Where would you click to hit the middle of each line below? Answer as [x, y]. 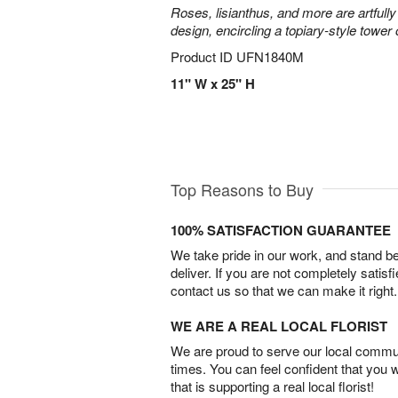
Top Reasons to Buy [242, 190]
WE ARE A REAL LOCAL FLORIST [279, 326]
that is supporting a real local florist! [272, 386]
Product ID [203, 56]
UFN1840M [270, 56]
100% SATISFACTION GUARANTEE [281, 231]
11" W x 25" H [213, 84]
